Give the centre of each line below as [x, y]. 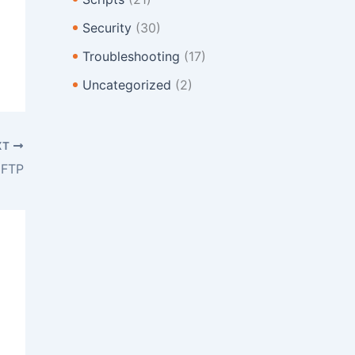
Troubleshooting [131, 57]
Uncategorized [127, 85]
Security [107, 28]
